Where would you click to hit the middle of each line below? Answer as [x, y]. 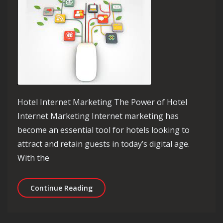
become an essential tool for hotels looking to [104, 130]
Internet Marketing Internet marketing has [98, 116]
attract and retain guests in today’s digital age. [104, 144]
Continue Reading [61, 188]
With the [33, 158]
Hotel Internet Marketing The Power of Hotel [102, 102]
